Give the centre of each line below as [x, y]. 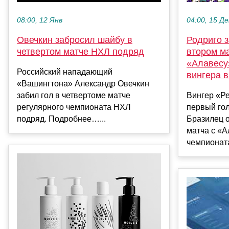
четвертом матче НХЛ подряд [81, 51]
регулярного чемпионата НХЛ [74, 107]
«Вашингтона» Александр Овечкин [83, 83]
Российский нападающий [65, 72]
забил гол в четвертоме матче [74, 95]
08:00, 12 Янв [40, 20]
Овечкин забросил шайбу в [75, 40]
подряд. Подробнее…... [61, 119]
